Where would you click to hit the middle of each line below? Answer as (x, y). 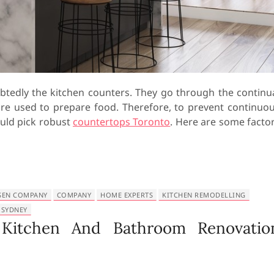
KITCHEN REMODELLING (204, 194)
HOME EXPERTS (127, 194)
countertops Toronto (122, 121)
